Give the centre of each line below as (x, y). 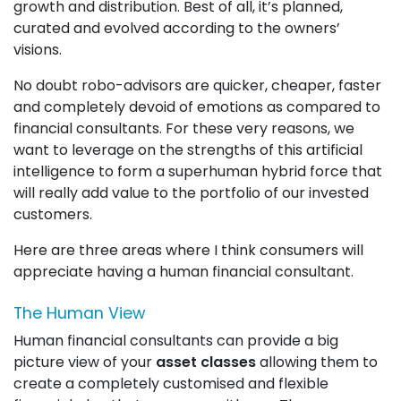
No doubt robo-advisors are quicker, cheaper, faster (197, 85)
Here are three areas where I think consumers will (188, 250)
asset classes (206, 362)
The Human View (79, 313)
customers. (53, 214)
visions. (38, 50)
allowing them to (317, 362)
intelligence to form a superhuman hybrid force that (198, 171)
